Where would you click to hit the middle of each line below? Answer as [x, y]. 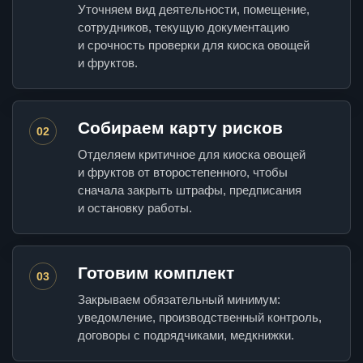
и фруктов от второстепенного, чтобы [183, 173]
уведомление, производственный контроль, [200, 318]
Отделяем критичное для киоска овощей [192, 155]
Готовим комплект [156, 273]
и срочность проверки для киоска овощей [194, 45]
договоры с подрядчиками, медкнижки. [186, 335]
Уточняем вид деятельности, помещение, [194, 10]
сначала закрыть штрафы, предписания [190, 190]
